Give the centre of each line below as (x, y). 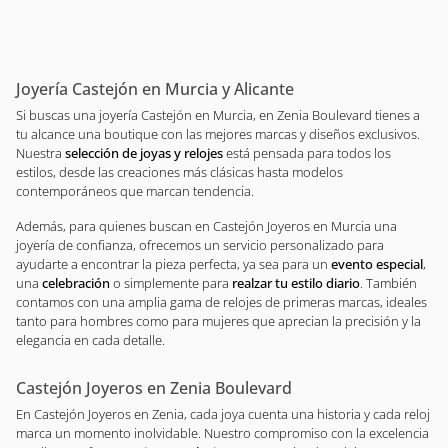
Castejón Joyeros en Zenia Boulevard (154, 388)
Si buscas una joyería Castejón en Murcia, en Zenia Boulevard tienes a (218, 115)
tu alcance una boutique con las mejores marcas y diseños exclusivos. (218, 134)
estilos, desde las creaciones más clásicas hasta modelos (179, 172)
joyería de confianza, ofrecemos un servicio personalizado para (200, 245)
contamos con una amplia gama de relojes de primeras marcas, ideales (221, 302)
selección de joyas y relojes (144, 153)
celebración (76, 283)
